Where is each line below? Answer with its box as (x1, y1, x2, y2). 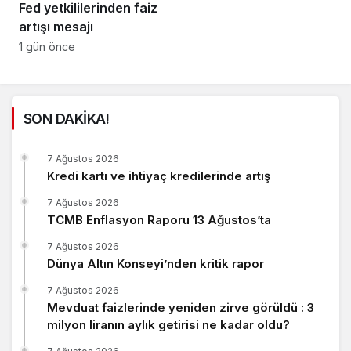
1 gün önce (19, 39, 75, 53)
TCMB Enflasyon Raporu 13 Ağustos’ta (47, 212, 271, 227)
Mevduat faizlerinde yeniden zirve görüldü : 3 (47, 299, 314, 315)
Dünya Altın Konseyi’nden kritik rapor (47, 255, 264, 271)
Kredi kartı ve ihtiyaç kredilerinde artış (47, 168, 270, 183)
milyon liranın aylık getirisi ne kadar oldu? (47, 317, 290, 332)
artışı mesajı (19, 18, 93, 34)
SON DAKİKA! (24, 110, 110, 127)
